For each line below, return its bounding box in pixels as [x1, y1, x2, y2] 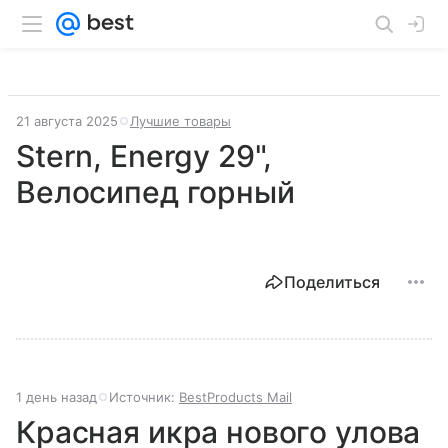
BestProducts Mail [179, 389, 292, 405]
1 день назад [16, 389, 97, 405]
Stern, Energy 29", [16, 138, 273, 174]
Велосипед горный [16, 174, 295, 210]
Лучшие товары [130, 113, 231, 129]
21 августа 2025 [16, 113, 118, 129]
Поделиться [284, 272, 380, 292]
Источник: [109, 389, 179, 405]
